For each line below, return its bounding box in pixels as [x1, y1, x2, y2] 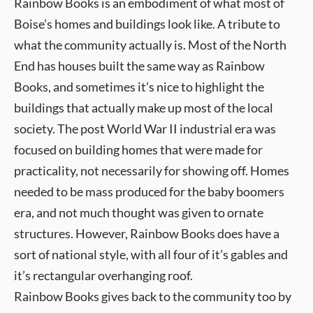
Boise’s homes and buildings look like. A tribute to [14, 16, 280, 31]
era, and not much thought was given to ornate [14, 205, 263, 220]
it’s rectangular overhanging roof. [14, 268, 193, 283]
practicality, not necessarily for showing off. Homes [14, 163, 289, 178]
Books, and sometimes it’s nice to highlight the [14, 79, 264, 94]
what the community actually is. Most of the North [14, 37, 286, 52]
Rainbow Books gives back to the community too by [14, 289, 291, 304]
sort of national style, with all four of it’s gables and [14, 247, 288, 262]
